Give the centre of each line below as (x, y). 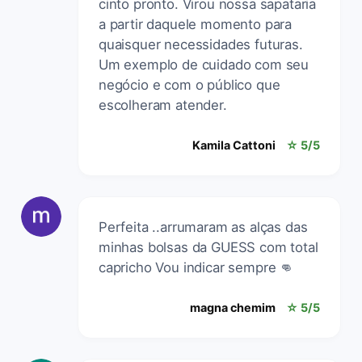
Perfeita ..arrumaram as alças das (203, 227)
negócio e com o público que (189, 84)
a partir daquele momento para (196, 24)
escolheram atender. (163, 105)
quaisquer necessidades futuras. (201, 44)
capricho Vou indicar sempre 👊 (196, 267)
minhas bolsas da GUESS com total (208, 247)
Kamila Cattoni (234, 145)
